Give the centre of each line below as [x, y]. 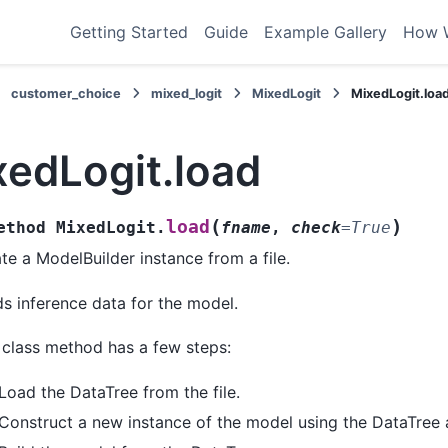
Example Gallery [326, 32]
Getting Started [129, 32]
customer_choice [66, 93]
